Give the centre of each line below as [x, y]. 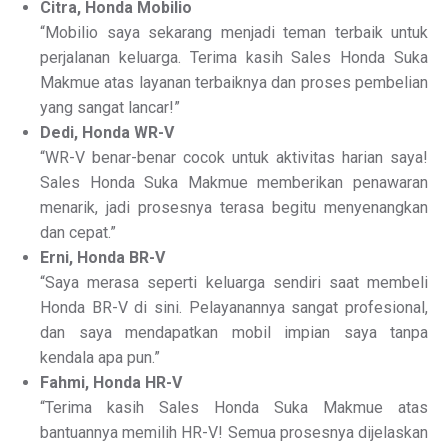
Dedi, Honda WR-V [107, 132]
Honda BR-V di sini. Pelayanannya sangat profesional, [234, 307]
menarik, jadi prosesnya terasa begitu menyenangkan [234, 207]
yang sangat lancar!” [110, 107]
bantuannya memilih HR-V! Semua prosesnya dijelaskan [234, 432]
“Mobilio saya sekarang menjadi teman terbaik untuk [234, 32]
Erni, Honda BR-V [102, 257]
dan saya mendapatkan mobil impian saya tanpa [234, 332]
